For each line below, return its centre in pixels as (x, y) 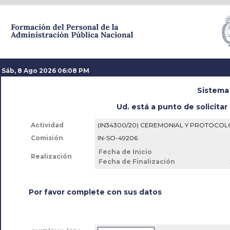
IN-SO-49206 (117, 138)
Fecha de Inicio (125, 152)
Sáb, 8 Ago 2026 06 (34, 71)
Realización (51, 156)
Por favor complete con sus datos (95, 192)
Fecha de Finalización (137, 161)
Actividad (47, 125)
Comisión (47, 138)
